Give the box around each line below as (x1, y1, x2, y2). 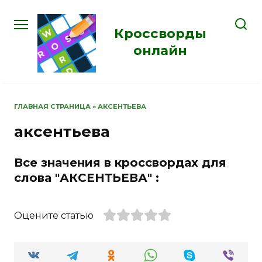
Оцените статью (14, 209, 94, 221)
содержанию (2, 31, 67, 42)
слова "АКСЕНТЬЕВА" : (14, 170, 159, 185)
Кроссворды (114, 25, 206, 42)
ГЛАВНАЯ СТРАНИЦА (14, 102, 91, 111)
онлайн (133, 42, 187, 58)
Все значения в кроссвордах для (14, 155, 226, 170)
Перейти (2, 3, 46, 14)
